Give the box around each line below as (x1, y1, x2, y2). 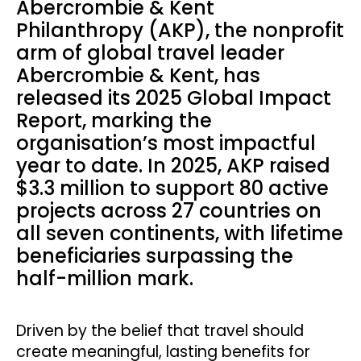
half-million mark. (16, 264, 193, 292)
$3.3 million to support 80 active (16, 174, 329, 201)
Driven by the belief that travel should (16, 319, 304, 342)
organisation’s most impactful (16, 129, 316, 156)
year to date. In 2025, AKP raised (16, 151, 330, 179)
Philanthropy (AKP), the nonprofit (16, 16, 344, 44)
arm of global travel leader (16, 39, 284, 66)
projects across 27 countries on (16, 197, 322, 224)
